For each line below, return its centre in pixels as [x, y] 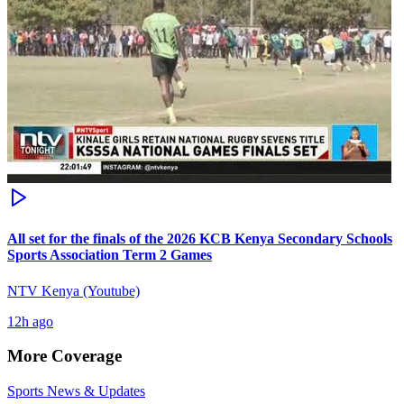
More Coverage [64, 356]
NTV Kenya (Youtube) [73, 290]
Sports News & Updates [76, 390]
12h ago [30, 321]
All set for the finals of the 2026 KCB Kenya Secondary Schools [200, 239]
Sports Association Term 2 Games [110, 255]
